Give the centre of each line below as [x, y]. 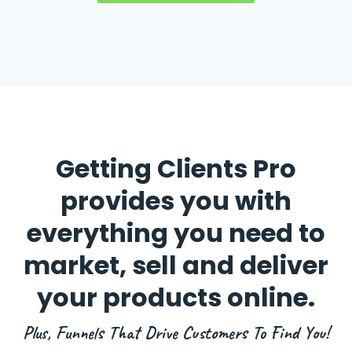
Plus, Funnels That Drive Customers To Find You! [176, 333]
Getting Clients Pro [176, 169]
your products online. [176, 298]
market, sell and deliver [176, 266]
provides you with [176, 201]
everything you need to [176, 233]
